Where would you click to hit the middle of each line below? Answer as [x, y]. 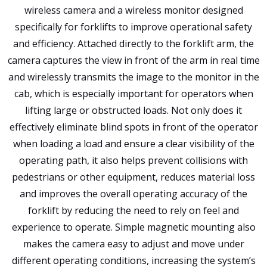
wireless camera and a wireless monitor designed [133, 10]
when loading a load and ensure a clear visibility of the [133, 144]
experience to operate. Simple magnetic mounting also [133, 227]
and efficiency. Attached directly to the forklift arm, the [133, 44]
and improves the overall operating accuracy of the [133, 194]
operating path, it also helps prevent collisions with [133, 161]
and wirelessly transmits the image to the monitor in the [133, 77]
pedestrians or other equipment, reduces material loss [133, 177]
